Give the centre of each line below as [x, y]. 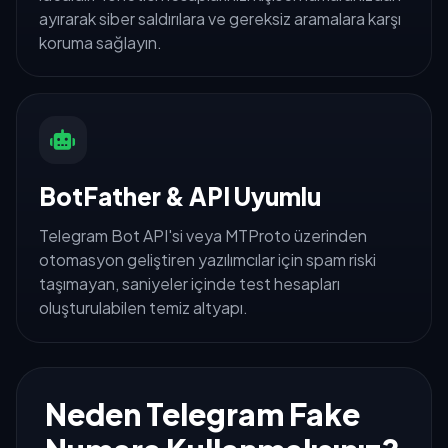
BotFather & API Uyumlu [179, 195]
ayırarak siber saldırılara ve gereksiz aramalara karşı [219, 18]
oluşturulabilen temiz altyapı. [143, 307]
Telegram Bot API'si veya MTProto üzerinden [202, 235]
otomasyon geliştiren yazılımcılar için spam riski [207, 259]
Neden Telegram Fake [202, 413]
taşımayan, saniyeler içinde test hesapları [189, 283]
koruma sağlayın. [100, 42]
